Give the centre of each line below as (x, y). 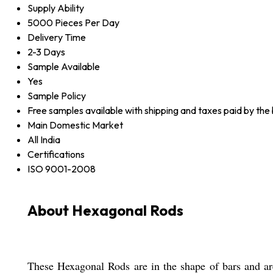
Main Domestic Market (75, 125)
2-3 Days (46, 51)
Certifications (56, 154)
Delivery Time (57, 37)
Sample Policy (57, 95)
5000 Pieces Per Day (73, 22)
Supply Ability (56, 8)
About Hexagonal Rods (105, 210)
